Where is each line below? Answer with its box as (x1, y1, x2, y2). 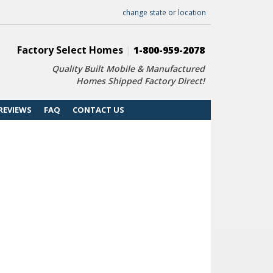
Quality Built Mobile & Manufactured (52, 63, 205, 74)
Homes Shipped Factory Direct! (76, 75, 205, 87)
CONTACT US (72, 104, 124, 115)
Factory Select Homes (17, 43, 126, 57)
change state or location (122, 7, 206, 18)
